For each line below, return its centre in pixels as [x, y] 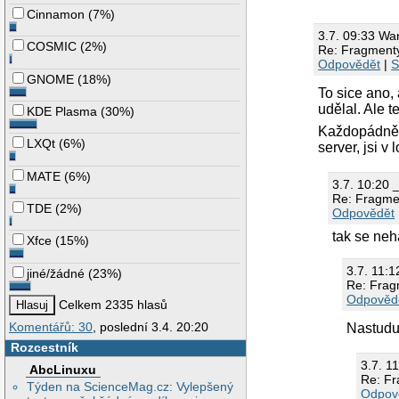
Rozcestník [44, 348]
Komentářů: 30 [51, 327]
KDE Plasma [62, 112]
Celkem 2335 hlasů [112, 305]
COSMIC [52, 47]
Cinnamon [56, 15]
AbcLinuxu [63, 369]
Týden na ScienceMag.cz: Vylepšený [130, 386]
